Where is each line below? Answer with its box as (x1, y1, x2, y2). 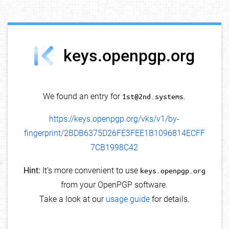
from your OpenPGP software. (61, 180, 168, 190)
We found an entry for (43, 91, 123, 102)
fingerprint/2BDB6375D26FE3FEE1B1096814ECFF (24, 128, 205, 139)
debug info (187, 30, 217, 37)
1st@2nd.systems (122, 91, 184, 101)
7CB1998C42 (90, 143, 139, 153)
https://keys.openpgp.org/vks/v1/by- (49, 114, 180, 124)
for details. (149, 194, 190, 204)
